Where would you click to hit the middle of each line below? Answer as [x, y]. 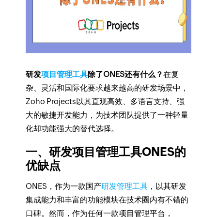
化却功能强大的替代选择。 [72, 129]
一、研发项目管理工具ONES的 [106, 152]
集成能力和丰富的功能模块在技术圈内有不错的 [107, 200]
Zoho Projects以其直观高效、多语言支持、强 [105, 101]
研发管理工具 [124, 186]
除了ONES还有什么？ [125, 74]
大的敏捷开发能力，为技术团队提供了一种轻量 [107, 115]
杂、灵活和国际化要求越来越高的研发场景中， [107, 88]
